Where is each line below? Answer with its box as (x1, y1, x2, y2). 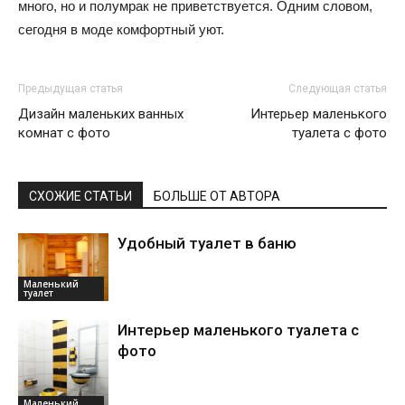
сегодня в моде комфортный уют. (18, 22, 224, 38)
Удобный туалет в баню (118, 234, 297, 253)
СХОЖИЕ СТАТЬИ (29, 189, 132, 204)
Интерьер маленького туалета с (118, 321, 359, 340)
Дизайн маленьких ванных (18, 106, 184, 123)
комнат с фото (18, 125, 110, 142)
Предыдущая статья (18, 82, 123, 96)
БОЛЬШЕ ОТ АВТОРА (154, 189, 280, 204)
